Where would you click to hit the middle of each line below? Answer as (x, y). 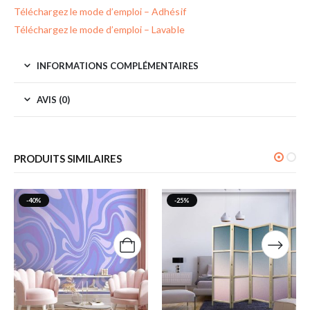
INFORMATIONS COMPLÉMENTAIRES (118, 66)
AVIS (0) (53, 100)
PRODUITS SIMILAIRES (68, 159)
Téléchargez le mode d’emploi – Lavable (99, 30)
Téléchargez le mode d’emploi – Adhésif (100, 12)
